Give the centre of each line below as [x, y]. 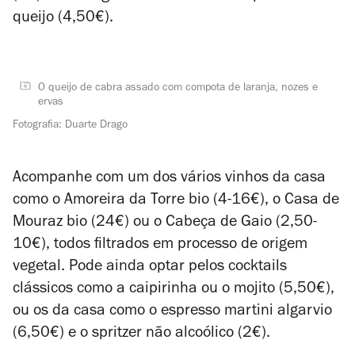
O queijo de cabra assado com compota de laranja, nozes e [178, 89]
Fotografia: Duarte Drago [70, 126]
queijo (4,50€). [65, 19]
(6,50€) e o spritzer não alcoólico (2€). [141, 334]
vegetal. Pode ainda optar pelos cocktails [150, 268]
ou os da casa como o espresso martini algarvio [172, 312]
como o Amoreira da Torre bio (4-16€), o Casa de [176, 201]
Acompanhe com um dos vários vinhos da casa [169, 179]
